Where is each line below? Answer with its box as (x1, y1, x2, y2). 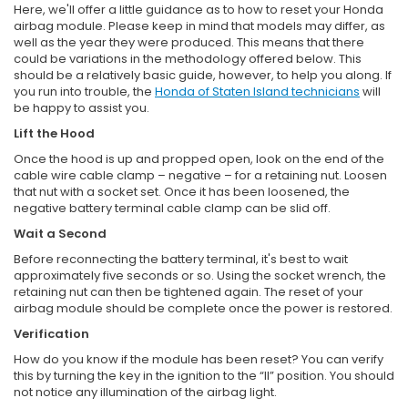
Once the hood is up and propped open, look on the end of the (14, 149, 384, 168)
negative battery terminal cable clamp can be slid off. (14, 199, 331, 217)
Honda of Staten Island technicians (155, 82, 360, 100)
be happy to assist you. (14, 98, 149, 117)
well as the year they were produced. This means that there (14, 33, 364, 51)
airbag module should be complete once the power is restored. (14, 299, 393, 317)
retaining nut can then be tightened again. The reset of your (14, 282, 363, 301)
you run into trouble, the (14, 82, 155, 100)
